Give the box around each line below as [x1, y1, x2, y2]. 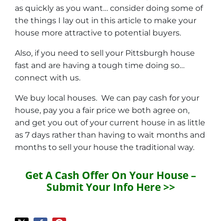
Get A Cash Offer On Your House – [25, 168, 196, 183]
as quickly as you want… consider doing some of [15, 3, 203, 13]
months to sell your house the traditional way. [15, 143, 194, 152]
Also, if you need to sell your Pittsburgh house [15, 48, 195, 58]
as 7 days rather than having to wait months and [15, 130, 205, 140]
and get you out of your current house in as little [15, 118, 205, 128]
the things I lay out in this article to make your [15, 16, 196, 26]
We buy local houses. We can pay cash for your [15, 93, 199, 103]
